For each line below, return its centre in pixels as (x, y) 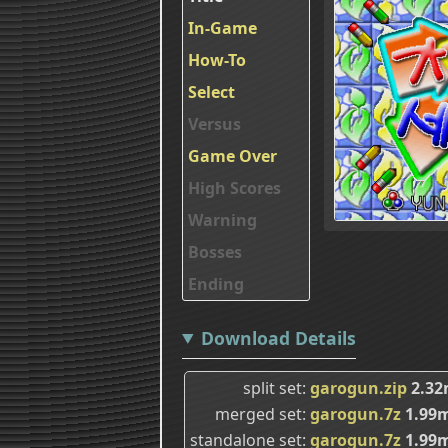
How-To (217, 59)
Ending (216, 283)
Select (211, 91)
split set (272, 387)
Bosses (215, 251)
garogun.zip (358, 387)
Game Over (232, 155)
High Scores (234, 187)
